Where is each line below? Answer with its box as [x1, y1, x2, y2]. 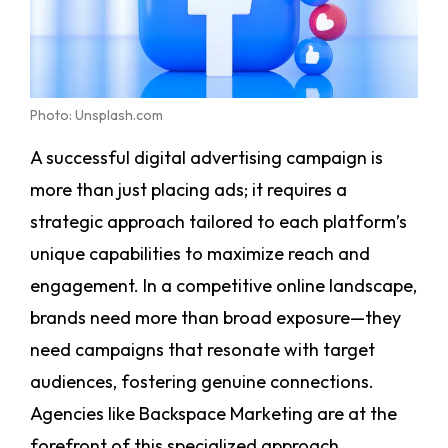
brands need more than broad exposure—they [30, 306, 401, 330]
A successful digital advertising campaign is [30, 146, 383, 170]
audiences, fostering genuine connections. [30, 370, 374, 394]
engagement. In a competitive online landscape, [30, 274, 417, 298]
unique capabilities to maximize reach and [30, 242, 370, 266]
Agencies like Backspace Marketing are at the [30, 402, 397, 426]
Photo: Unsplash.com [30, 106, 163, 125]
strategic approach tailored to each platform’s [30, 210, 407, 234]
